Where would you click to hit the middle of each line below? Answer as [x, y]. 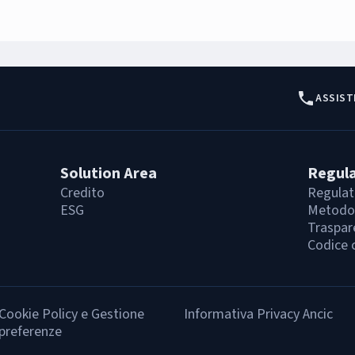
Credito [82, 193]
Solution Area [109, 174]
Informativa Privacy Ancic [258, 314]
